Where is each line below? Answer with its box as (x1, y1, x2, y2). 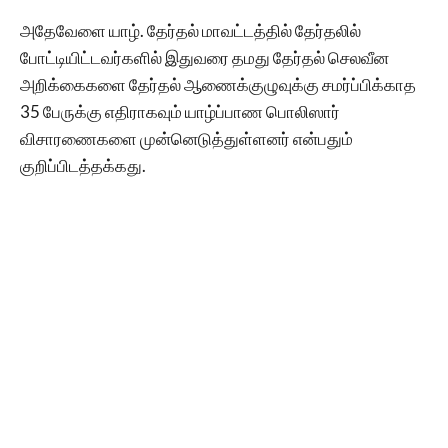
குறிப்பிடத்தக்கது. (20, 154, 146, 176)
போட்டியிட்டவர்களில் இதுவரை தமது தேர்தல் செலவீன (20, 46, 389, 68)
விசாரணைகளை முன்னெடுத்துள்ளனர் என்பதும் (20, 127, 353, 149)
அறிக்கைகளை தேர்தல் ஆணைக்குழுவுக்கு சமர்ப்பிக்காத (20, 73, 416, 95)
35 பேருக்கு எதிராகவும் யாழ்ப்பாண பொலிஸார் (20, 100, 340, 122)
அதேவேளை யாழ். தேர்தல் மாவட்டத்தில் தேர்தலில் (20, 19, 361, 41)
